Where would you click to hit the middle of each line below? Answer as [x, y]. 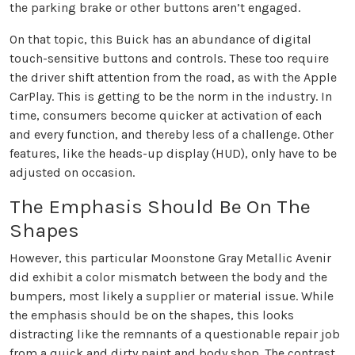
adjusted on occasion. [72, 173]
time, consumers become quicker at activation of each [166, 116]
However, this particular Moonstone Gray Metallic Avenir [170, 258]
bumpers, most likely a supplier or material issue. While [172, 296]
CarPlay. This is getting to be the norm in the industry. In [171, 97]
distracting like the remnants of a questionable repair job [175, 334]
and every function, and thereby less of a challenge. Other [172, 135]
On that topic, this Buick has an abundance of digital [160, 40]
